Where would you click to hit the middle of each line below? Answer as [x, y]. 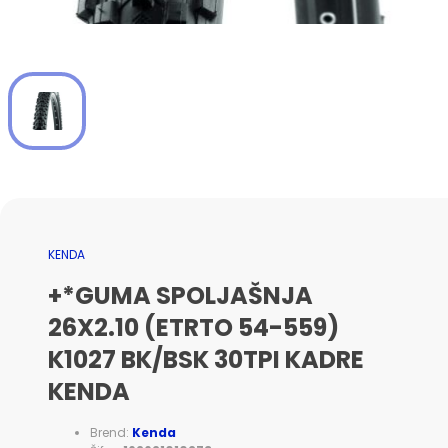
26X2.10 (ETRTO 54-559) [193, 328]
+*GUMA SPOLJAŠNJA [180, 296]
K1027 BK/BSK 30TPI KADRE [206, 360]
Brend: [111, 433]
